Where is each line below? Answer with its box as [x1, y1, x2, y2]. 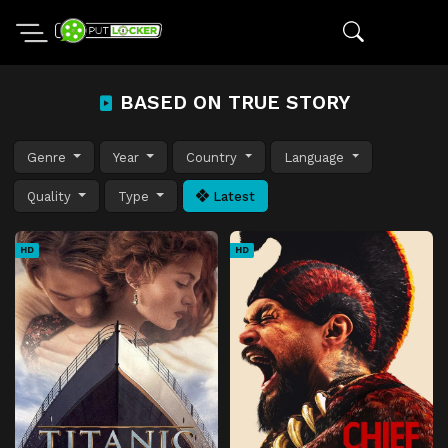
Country [186, 149, 242, 165]
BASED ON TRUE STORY [114, 91, 350, 114]
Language [284, 149, 349, 165]
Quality [27, 188, 75, 204]
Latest [209, 188, 256, 204]
